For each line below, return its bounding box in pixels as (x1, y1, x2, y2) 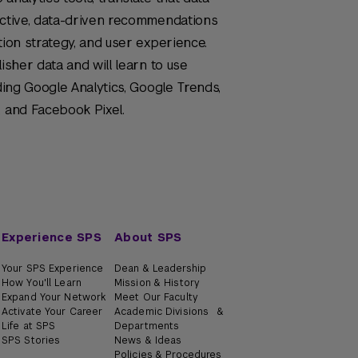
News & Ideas (114, 334, 182, 347)
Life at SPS (2, 320, 56, 332)
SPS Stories (2, 334, 61, 347)
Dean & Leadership (114, 262, 207, 275)
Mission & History (114, 276, 201, 289)
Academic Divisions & (114, 305, 225, 318)
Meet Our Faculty (114, 291, 198, 304)
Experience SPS (2, 230, 101, 245)
